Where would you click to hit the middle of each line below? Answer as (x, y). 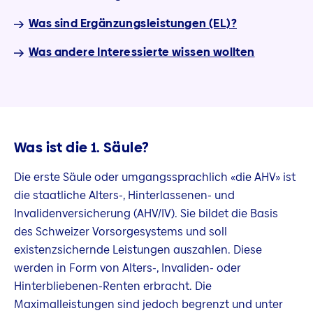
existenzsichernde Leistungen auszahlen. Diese (138, 250)
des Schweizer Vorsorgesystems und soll (121, 232)
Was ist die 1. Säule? (82, 147)
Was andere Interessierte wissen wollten (142, 52)
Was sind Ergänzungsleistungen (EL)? (133, 24)
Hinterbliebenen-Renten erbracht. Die (113, 286)
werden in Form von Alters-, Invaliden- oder (128, 268)
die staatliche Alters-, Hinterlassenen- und (124, 196)
